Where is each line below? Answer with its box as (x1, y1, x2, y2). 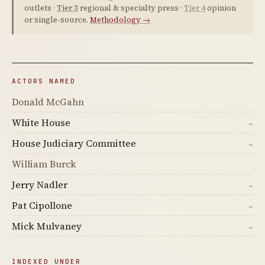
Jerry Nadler (12, 178, 67, 191)
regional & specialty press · (78, 3, 184, 13)
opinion (205, 3, 236, 13)
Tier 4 (184, 3, 205, 13)
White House (12, 116, 70, 129)
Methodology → (90, 15, 150, 25)
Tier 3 (57, 3, 78, 13)
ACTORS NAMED (12, 77, 76, 85)
